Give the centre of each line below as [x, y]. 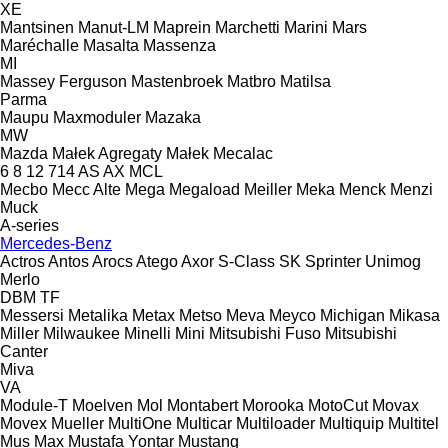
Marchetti [247, 27]
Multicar [204, 423]
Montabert [202, 405]
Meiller [268, 189]
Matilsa [305, 81]
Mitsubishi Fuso [265, 333]
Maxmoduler [97, 117]
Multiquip [351, 423]
